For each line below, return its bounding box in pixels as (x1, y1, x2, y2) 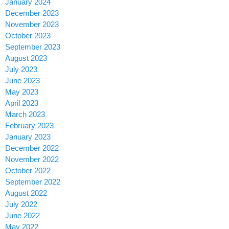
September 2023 (5, 42, 60, 52)
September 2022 (5, 177, 60, 187)
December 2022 (5, 144, 59, 153)
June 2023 (5, 76, 40, 85)
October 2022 (5, 166, 51, 175)
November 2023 (5, 20, 59, 29)
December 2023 (5, 9, 59, 18)
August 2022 (5, 189, 47, 198)
